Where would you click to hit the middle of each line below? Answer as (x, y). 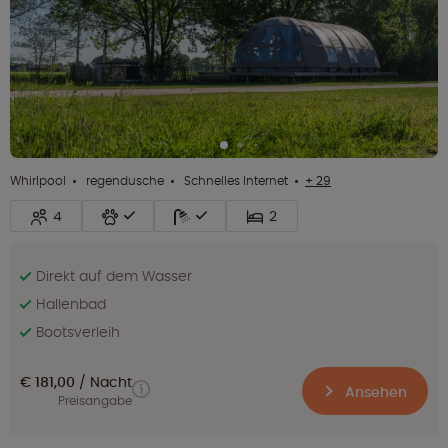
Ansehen (374, 391)
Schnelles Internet (234, 180)
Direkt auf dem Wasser (114, 275)
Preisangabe (95, 400)
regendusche (123, 180)
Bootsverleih (78, 331)
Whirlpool (38, 180)
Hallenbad (71, 303)
